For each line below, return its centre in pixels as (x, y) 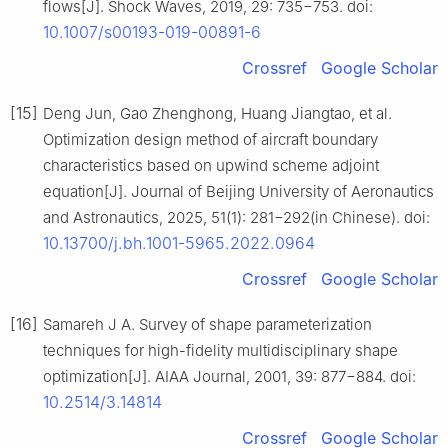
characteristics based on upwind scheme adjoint (211, 166)
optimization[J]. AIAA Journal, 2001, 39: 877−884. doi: (229, 377)
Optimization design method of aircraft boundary (210, 140)
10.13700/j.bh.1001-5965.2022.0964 (179, 243)
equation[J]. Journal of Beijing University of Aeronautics (238, 192)
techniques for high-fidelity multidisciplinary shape (220, 351)
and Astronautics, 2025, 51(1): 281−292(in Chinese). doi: (236, 218)
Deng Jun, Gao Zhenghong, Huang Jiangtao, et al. (217, 114)
